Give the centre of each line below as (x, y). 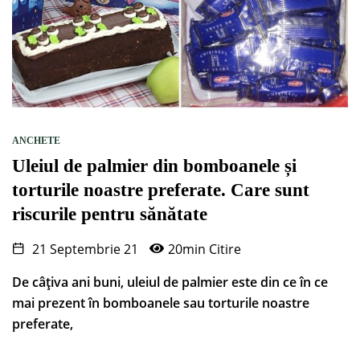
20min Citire (205, 250)
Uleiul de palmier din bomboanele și (154, 166)
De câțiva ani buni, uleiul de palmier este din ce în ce (170, 282)
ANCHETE (36, 141)
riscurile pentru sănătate (110, 215)
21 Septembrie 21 (84, 250)
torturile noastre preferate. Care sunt (161, 190)
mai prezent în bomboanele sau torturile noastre (161, 303)
